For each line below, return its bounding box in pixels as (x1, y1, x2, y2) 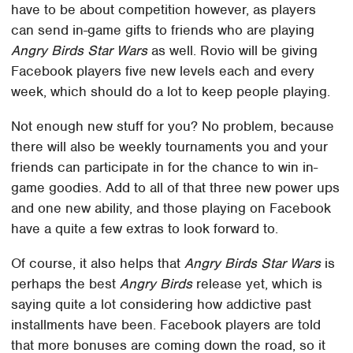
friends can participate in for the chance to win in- (11, 158, 318, 176)
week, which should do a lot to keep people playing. (11, 83, 331, 101)
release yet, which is (192, 275, 323, 293)
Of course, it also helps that (11, 255, 185, 273)
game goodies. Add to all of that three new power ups (11, 179, 340, 197)
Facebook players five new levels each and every (11, 62, 315, 80)
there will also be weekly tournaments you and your (11, 138, 329, 156)
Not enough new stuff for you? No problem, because (11, 117, 335, 136)
